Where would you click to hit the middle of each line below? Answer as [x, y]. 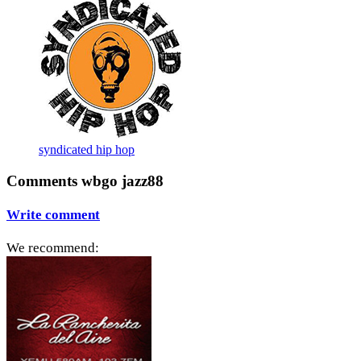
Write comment [53, 214]
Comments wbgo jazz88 [85, 180]
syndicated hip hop [87, 149]
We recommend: [53, 248]
